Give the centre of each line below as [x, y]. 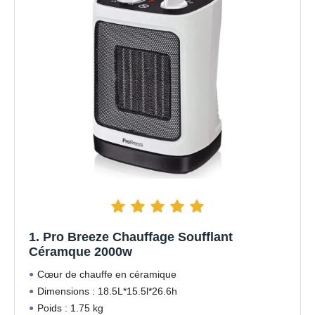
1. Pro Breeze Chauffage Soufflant [131, 237]
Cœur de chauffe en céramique [107, 274]
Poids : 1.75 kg [70, 308]
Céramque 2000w [81, 251]
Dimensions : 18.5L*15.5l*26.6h [107, 291]
